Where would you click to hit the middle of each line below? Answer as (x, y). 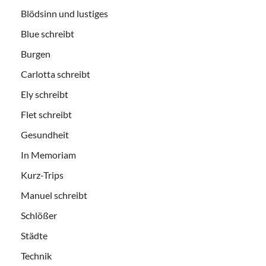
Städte (34, 236)
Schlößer (39, 216)
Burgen (36, 54)
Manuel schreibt (54, 195)
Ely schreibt (45, 94)
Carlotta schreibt (56, 74)
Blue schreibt (47, 34)
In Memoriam (48, 155)
